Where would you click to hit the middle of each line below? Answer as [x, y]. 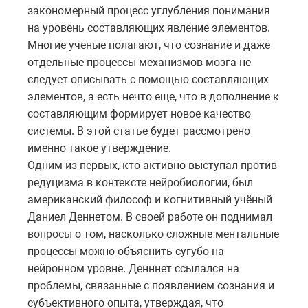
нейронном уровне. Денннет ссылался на [133, 269]
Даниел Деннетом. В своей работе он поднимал [150, 217]
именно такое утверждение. [99, 148]
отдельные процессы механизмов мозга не [139, 63]
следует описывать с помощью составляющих [148, 80]
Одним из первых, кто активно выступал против [152, 166]
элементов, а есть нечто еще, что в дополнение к [153, 97]
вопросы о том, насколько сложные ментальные [153, 234]
